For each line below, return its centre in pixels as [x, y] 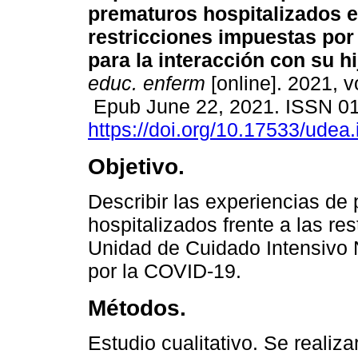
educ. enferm [147, 84]
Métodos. [137, 308]
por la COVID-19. [165, 271]
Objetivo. [136, 167]
